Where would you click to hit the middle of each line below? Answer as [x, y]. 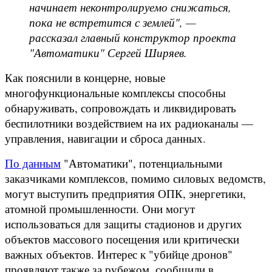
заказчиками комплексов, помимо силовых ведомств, [135, 178]
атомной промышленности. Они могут [100, 208]
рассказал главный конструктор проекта [133, 37]
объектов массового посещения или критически [122, 239]
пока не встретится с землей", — [113, 22]
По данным [33, 163]
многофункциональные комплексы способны [115, 92]
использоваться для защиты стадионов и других [124, 223]
